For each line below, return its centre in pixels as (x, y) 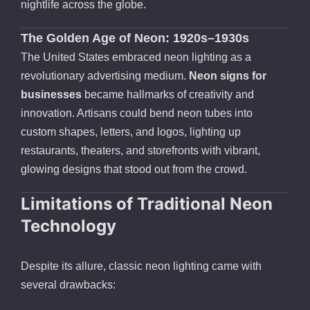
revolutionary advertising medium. (105, 76)
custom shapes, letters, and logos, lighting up (131, 132)
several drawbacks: (68, 285)
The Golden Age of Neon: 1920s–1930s (135, 38)
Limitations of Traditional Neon (147, 204)
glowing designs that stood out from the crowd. (134, 170)
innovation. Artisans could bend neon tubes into (137, 113)
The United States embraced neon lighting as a (136, 57)
